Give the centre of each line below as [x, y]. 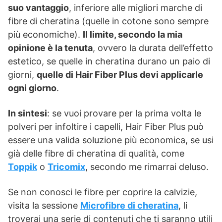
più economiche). [45, 34]
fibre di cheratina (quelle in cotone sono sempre [108, 21]
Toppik [23, 167]
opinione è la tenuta [50, 48]
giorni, [22, 75]
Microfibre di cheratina [129, 205]
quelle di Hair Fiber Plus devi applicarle [120, 75]
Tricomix [66, 167]
